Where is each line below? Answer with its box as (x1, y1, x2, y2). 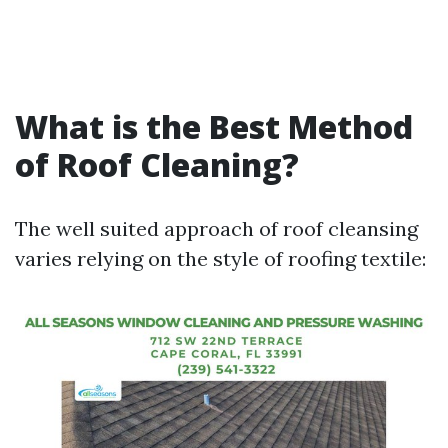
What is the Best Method (15, 105, 413, 148)
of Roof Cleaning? (15, 143, 299, 186)
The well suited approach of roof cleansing (15, 216, 418, 241)
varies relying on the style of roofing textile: (15, 246, 426, 271)
